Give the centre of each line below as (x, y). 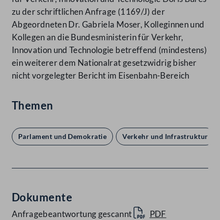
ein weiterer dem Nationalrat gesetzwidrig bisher (104, 63)
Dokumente (42, 197)
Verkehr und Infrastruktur (165, 137)
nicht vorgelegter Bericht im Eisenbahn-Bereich (101, 76)
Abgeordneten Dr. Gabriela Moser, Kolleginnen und (108, 25)
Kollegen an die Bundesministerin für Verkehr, (98, 37)
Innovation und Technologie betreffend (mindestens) (109, 50)
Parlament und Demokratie (63, 137)
